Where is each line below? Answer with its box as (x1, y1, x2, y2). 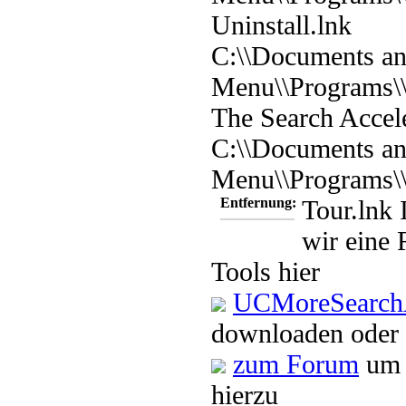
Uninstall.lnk (211, 9, 352, 40)
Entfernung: (220, 194, 296, 210)
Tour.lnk (302, 194, 392, 225)
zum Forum (233, 348, 359, 379)
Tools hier (211, 256, 320, 286)
